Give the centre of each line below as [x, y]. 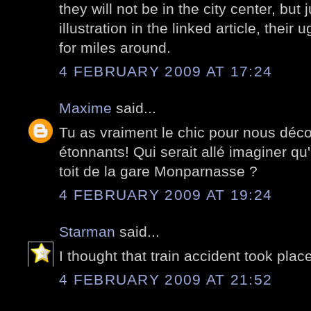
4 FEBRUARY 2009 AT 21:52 [166, 280]
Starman [87, 232]
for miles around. [115, 47]
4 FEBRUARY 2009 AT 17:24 [166, 72]
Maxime [85, 108]
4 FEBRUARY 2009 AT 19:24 [166, 195]
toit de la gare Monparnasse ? [158, 171]
